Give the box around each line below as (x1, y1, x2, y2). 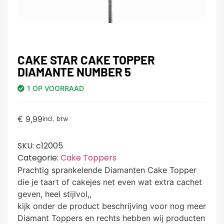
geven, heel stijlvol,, (17, 188, 91, 199)
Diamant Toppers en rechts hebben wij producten (17, 212, 205, 223)
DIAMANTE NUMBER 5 (17, 64, 131, 79)
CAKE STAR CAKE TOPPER (17, 52, 155, 67)
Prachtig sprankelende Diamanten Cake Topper (17, 164, 196, 175)
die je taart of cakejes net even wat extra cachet (17, 176, 202, 187)
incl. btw (42, 115, 68, 123)
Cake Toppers (60, 151, 116, 163)
